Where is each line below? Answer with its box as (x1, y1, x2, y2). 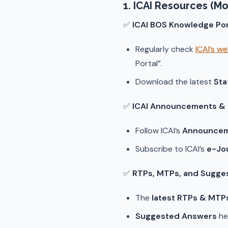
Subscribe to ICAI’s (135, 144, 207, 154)
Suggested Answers (135, 211, 217, 221)
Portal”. (135, 58, 162, 69)
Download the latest (135, 76, 214, 87)
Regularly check (135, 44, 195, 54)
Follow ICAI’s (135, 125, 182, 136)
